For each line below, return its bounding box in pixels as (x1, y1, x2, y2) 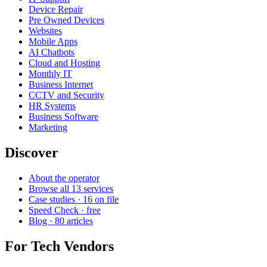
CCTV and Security (29, 90, 104, 101)
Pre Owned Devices (29, 15, 104, 26)
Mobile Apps (29, 36, 77, 47)
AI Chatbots (29, 47, 74, 58)
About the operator (29, 173, 100, 184)
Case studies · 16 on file (29, 194, 119, 205)
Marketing (29, 122, 67, 133)
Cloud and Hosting (29, 58, 100, 69)
